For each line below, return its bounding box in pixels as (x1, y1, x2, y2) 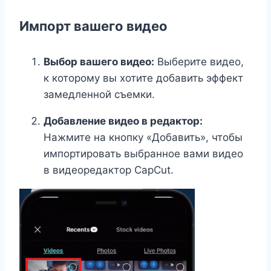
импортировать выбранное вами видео (44, 148, 243, 160)
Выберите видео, (154, 56, 244, 68)
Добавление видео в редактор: (44, 115, 203, 128)
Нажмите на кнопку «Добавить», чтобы (44, 131, 243, 144)
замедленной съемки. (44, 88, 155, 101)
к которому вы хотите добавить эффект (44, 72, 243, 85)
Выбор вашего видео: (44, 56, 154, 68)
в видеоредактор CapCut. (44, 164, 174, 177)
